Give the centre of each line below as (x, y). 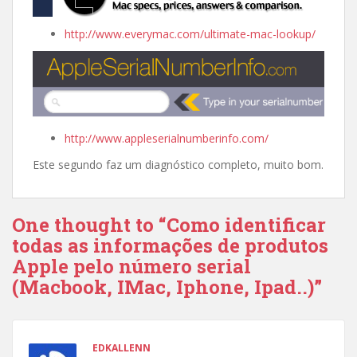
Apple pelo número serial (131, 266)
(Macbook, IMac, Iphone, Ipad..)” (167, 286)
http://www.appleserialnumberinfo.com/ (167, 138)
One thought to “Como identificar (169, 224)
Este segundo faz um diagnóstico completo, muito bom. (178, 164)
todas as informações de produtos (170, 245)
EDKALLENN (122, 347)
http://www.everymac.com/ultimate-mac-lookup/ (190, 34)
